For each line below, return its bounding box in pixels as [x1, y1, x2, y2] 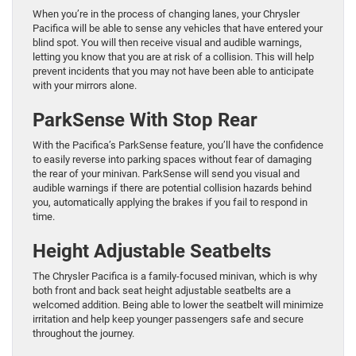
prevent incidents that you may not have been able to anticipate [33, 65, 314, 78]
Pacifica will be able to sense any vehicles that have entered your [33, 22, 323, 35]
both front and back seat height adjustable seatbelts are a [33, 284, 291, 297]
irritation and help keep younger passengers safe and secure [33, 313, 304, 326]
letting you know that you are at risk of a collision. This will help [33, 51, 314, 64]
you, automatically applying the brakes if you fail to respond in [33, 196, 308, 209]
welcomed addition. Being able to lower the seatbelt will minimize [33, 299, 323, 311]
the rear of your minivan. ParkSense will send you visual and [33, 168, 300, 180]
